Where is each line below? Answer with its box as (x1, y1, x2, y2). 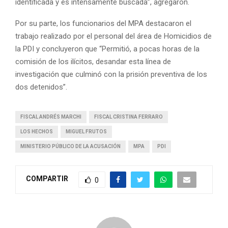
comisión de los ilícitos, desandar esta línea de (15, 56, 171, 66)
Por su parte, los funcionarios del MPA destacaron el (15, 18, 191, 28)
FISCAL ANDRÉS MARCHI (20, 113, 81, 120)
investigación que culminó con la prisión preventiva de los (15, 69, 207, 79)
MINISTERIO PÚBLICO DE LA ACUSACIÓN (20, 143, 121, 149)
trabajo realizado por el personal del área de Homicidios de (15, 31, 212, 41)
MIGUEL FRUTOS (66, 128, 107, 134)
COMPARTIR (26, 175, 68, 183)
